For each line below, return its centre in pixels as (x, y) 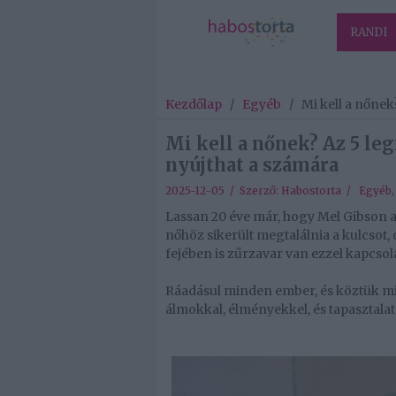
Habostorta (311, 191)
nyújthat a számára (252, 165)
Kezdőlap (194, 105)
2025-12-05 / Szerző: (223, 191)
